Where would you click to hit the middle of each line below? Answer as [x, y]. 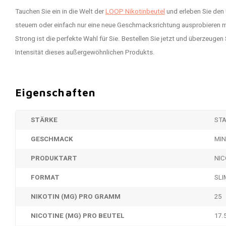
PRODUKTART [54, 158]
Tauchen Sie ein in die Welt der [60, 12]
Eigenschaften [55, 92]
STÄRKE [44, 120]
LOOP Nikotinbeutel [135, 12]
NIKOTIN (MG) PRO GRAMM [76, 197]
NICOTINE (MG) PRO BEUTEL [78, 216]
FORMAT [45, 178]
